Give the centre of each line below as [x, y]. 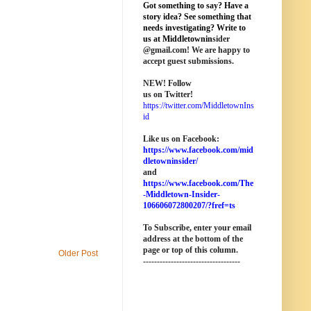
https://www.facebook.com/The [198, 183]
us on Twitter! [168, 94]
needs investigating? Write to [194, 28]
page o [154, 250]
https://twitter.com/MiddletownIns [199, 106]
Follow [179, 83]
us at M [157, 39]
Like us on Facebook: [181, 139]
